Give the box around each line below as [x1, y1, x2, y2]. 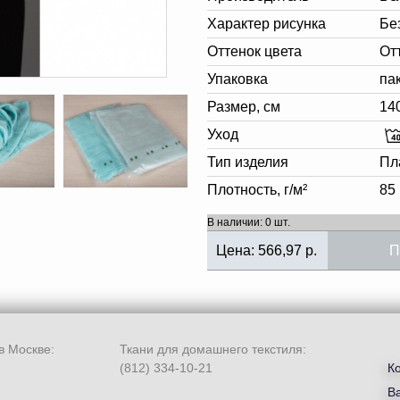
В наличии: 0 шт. [207, 216, 290, 229]
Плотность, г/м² [207, 182, 307, 197]
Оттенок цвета [207, 44, 302, 59]
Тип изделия [207, 154, 288, 170]
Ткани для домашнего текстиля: [120, 342, 306, 356]
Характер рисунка [207, 16, 326, 31]
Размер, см [207, 99, 280, 114]
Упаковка [207, 71, 268, 87]
